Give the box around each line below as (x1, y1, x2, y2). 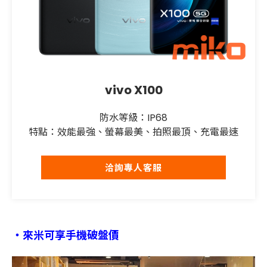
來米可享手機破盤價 (23, 228, 119, 243)
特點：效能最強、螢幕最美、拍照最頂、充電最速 (29, 125, 238, 139)
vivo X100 (104, 82, 163, 98)
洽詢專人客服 (105, 162, 162, 174)
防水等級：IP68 (100, 111, 167, 125)
